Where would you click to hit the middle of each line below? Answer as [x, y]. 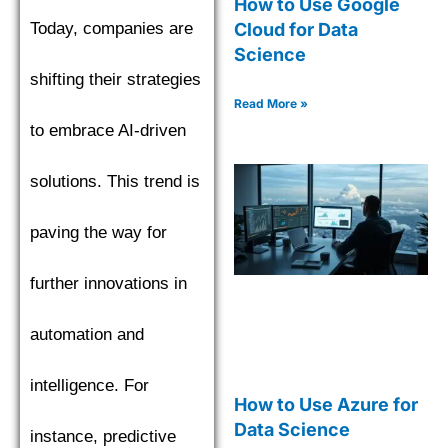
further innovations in [108, 283]
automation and [87, 334]
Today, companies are [111, 28]
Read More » [271, 104]
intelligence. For [89, 385]
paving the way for [98, 232]
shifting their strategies [115, 79]
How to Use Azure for [326, 404]
